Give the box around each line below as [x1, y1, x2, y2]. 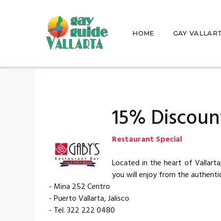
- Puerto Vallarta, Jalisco [43, 192, 129, 205]
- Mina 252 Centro [43, 180, 110, 193]
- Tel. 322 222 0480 [43, 204, 115, 217]
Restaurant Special [112, 133, 182, 146]
